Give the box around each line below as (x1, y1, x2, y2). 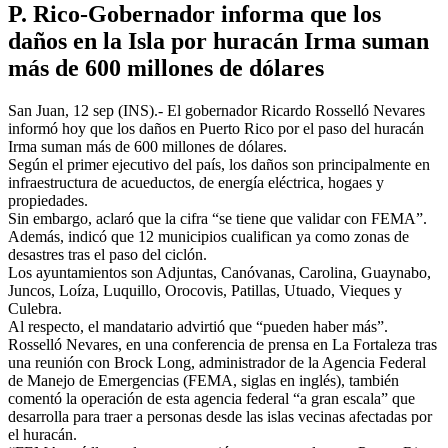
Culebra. (8, 299, 62, 317)
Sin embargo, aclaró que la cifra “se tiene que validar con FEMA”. (8, 209, 427, 227)
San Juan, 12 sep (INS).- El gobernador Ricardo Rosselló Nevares (8, 101, 425, 119)
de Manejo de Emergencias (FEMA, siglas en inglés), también (8, 371, 399, 389)
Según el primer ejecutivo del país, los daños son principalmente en (8, 155, 430, 173)
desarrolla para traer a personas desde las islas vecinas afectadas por (8, 407, 432, 425)
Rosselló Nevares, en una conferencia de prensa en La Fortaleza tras (8, 335, 437, 353)
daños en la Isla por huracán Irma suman (8, 27, 429, 54)
